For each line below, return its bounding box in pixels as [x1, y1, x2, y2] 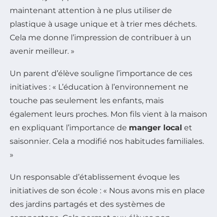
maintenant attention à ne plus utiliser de [10, 5, 172, 15]
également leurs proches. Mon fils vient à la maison [10, 109, 207, 119]
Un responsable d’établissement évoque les [10, 172, 180, 182]
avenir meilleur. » [10, 46, 75, 56]
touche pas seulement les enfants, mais [10, 95, 164, 105]
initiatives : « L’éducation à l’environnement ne [10, 82, 188, 92]
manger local [129, 123, 182, 132]
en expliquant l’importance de [10, 123, 129, 132]
